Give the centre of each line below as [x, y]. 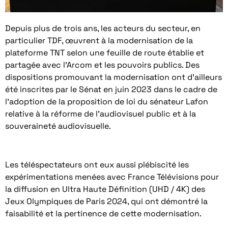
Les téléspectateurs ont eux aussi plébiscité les [97, 165]
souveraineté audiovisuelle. [58, 126]
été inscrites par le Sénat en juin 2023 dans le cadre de [111, 89]
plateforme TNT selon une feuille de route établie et [105, 52]
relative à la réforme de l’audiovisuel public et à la [101, 113]
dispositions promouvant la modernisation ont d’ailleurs [113, 77]
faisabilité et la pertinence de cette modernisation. [103, 214]
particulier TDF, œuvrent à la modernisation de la [99, 40]
